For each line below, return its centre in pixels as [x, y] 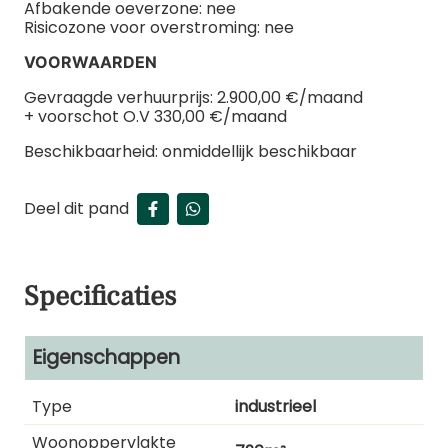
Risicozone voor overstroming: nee [159, 27]
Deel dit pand [76, 209]
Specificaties [100, 295]
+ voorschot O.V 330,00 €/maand [155, 116]
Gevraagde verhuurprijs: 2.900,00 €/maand [193, 97]
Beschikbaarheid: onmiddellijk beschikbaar [190, 151]
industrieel [275, 406]
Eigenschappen [106, 357]
